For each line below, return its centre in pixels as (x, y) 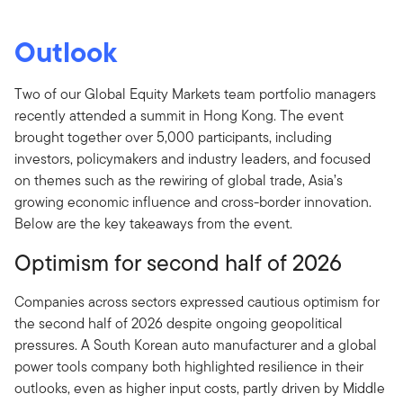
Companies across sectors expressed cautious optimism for (197, 302)
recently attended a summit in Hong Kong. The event (179, 116)
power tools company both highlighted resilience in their (189, 367)
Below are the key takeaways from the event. (153, 224)
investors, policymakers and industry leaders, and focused (193, 159)
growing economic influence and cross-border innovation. (193, 202)
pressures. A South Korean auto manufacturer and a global (196, 345)
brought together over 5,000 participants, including (173, 137)
